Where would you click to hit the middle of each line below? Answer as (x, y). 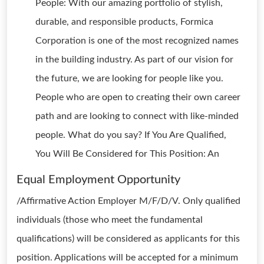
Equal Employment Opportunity (98, 180)
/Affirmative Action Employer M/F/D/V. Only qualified (128, 201)
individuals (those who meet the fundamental (110, 220)
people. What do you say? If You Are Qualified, (131, 135)
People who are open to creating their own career (138, 97)
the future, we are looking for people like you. (129, 78)
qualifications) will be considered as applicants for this (128, 239)
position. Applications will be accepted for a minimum (127, 258)
